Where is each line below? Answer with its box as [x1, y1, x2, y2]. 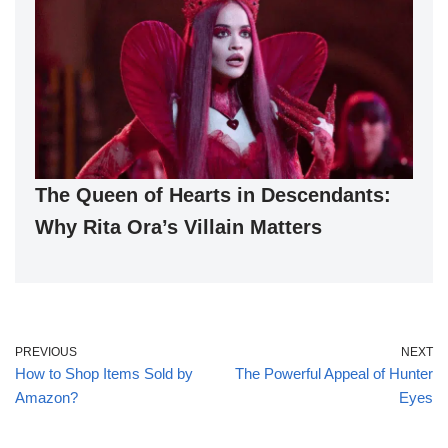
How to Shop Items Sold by [15, 365, 193, 383]
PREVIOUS [15, 345, 77, 360]
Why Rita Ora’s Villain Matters [35, 216, 322, 239]
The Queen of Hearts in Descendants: [35, 184, 391, 207]
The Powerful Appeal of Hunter [235, 365, 433, 383]
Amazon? [15, 389, 78, 407]
